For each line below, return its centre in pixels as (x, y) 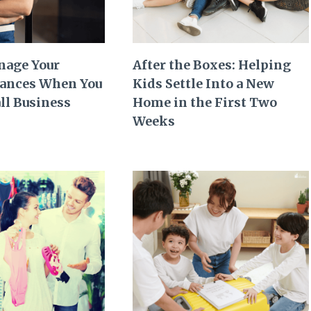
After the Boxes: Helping (212, 65)
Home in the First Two (205, 103)
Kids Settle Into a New (204, 84)
